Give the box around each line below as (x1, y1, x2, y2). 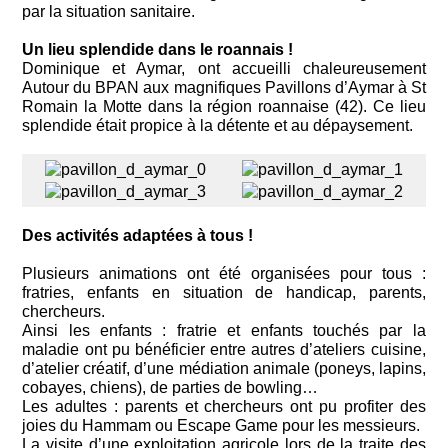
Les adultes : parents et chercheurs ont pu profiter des (22, 398, 426, 416)
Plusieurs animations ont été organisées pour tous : (22, 265, 426, 283)
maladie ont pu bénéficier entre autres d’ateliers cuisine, (22, 341, 426, 359)
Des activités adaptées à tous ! (22, 227, 254, 245)
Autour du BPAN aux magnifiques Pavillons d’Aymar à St (22, 78, 426, 96)
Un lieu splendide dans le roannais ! (22, 40, 294, 58)
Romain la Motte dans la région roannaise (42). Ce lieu (22, 97, 426, 115)
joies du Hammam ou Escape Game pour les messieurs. (22, 417, 421, 435)
